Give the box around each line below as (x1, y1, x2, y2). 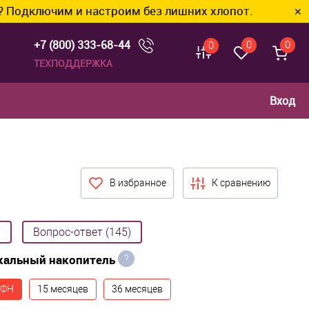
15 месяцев (37, 283, 88, 295)
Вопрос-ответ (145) (33, 226, 131, 239)
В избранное (110, 177, 166, 189)
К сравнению (212, 177, 270, 189)
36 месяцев (112, 283, 163, 295)
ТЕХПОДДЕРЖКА (34, 57, 112, 70)
